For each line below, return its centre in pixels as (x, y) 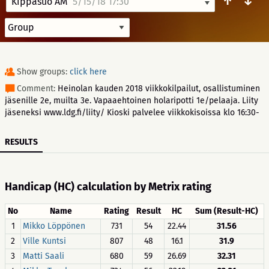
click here (88, 72)
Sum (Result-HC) (227, 211)
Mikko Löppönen (54, 226)
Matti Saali (44, 256)
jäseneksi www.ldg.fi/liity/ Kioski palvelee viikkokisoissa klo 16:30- (132, 113)
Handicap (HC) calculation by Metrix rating (108, 187)
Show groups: (43, 72)
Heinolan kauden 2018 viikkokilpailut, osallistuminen (159, 89)
